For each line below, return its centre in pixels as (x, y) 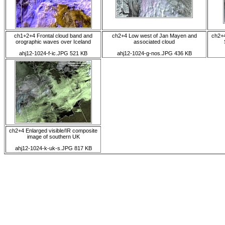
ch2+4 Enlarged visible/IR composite (53, 131)
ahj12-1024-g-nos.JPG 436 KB (154, 53)
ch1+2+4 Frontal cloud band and (53, 36)
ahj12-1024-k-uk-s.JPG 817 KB (53, 148)
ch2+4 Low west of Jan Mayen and (154, 36)
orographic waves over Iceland (53, 42)
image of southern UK (53, 137)
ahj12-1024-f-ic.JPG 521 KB (53, 53)
